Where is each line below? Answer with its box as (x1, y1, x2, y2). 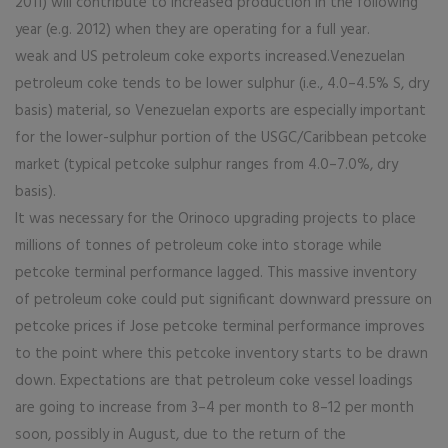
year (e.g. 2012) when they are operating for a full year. (15, 18, 370, 42)
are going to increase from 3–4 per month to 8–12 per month (15, 396, 414, 420)
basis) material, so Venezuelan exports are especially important (15, 99, 426, 123)
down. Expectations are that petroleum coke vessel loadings (15, 369, 413, 393)
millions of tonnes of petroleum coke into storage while (15, 234, 382, 258)
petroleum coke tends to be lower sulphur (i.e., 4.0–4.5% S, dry (15, 72, 429, 96)
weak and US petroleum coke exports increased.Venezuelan (15, 45, 405, 69)
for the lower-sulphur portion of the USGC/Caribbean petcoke (15, 126, 427, 150)
